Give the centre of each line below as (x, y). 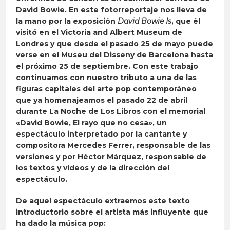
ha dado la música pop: (61, 224)
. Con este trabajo (164, 66)
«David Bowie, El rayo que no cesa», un (92, 123)
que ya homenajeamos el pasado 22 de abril (102, 100)
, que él (186, 21)
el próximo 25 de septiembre (72, 66)
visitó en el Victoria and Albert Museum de (99, 33)
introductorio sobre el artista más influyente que (112, 212)
